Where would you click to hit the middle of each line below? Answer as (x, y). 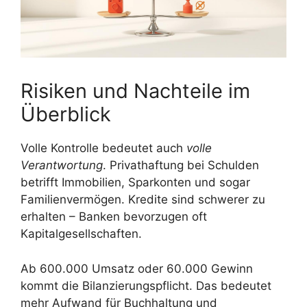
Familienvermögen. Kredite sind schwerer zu (143, 200)
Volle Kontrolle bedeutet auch (103, 148)
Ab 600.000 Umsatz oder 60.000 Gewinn (137, 268)
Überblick (66, 114)
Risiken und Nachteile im (135, 91)
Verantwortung (62, 165)
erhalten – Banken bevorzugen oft (114, 217)
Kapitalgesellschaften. (81, 234)
